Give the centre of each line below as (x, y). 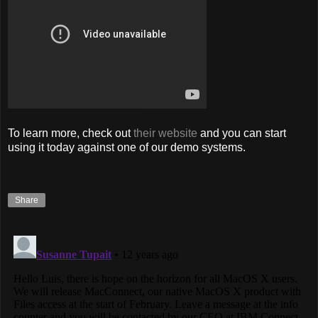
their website (165, 133)
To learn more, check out (71, 133)
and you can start (242, 133)
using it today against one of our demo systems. (127, 147)
